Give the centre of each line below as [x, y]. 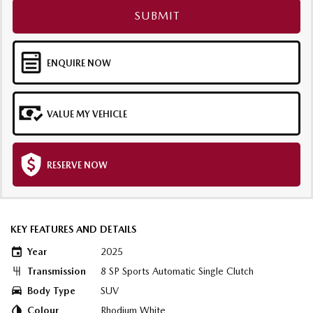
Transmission [57, 271]
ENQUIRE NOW [79, 63]
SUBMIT [156, 15]
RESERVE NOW [77, 165]
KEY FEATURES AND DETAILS [73, 229]
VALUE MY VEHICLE [87, 114]
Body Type [51, 290]
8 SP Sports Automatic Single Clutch [177, 271]
